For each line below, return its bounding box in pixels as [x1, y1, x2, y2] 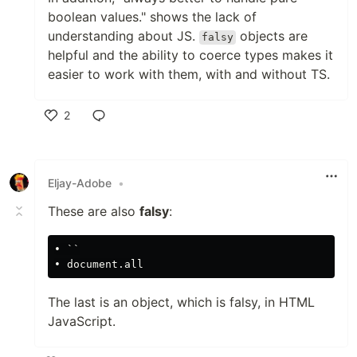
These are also [48, 203, 139, 220]
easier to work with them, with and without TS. [48, 66, 330, 83]
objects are [236, 28, 308, 45]
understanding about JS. [48, 28, 199, 45]
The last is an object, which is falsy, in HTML [48, 294, 315, 311]
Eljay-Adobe [48, 175, 112, 190]
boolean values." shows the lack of [48, 9, 257, 25]
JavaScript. [48, 313, 116, 330]
